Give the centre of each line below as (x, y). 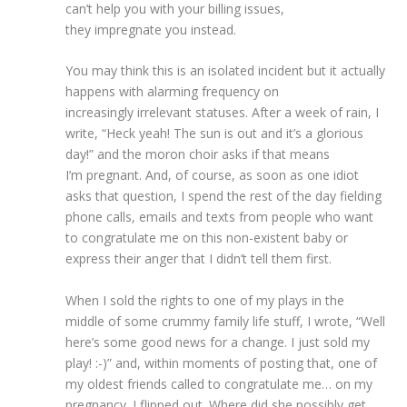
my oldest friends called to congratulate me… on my (219, 383)
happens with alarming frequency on (173, 92)
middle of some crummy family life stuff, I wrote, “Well (226, 321)
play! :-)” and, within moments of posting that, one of (222, 362)
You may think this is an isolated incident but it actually (226, 71)
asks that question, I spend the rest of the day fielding (224, 196)
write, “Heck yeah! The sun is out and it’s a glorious (215, 134)
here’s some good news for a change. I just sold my (218, 342)
